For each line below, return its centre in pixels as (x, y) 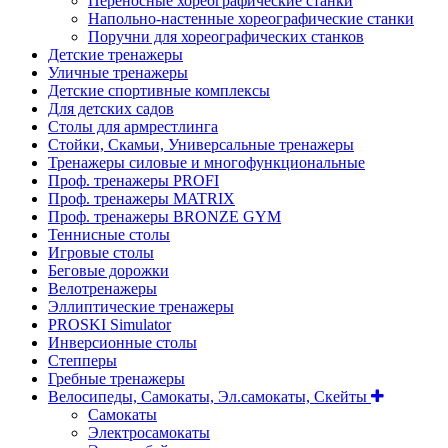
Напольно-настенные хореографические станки (251, 19)
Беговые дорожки (108, 271)
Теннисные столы (109, 235)
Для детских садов (111, 109)
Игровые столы (101, 253)
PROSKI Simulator (109, 325)
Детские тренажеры (115, 55)
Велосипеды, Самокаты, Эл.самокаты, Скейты (209, 397)
